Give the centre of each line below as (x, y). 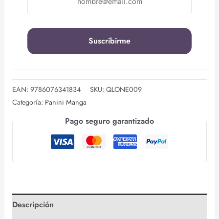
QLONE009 (124, 89)
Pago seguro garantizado (109, 121)
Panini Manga (66, 102)
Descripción (33, 205)
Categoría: (28, 102)
